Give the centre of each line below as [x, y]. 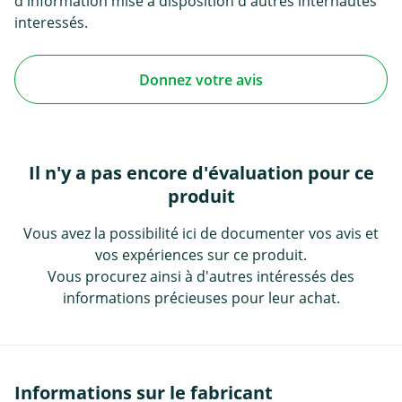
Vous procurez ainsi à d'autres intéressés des [201, 277]
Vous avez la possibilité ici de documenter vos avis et [201, 234]
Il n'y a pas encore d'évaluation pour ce [201, 173]
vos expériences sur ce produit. [201, 255]
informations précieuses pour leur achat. [201, 298]
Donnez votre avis [201, 79]
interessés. [51, 23]
